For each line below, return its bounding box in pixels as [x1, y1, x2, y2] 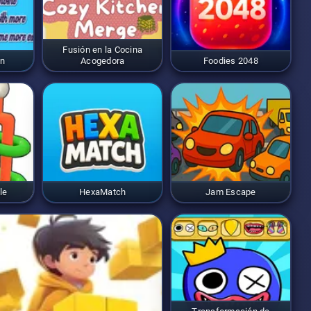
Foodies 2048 [203, 55, 258, 66]
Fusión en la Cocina [62, 44, 143, 55]
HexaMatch [79, 186, 126, 197]
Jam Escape [205, 186, 256, 197]
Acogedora [81, 55, 125, 66]
